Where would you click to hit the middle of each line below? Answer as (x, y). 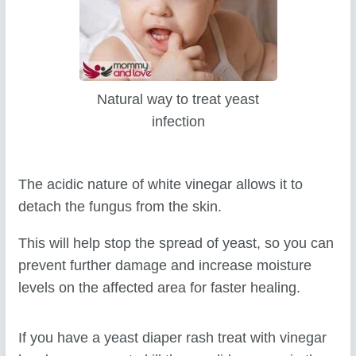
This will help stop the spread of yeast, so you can (176, 243)
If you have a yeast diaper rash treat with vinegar (173, 337)
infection (178, 121)
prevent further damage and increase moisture (165, 265)
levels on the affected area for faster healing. (160, 287)
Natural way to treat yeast (178, 99)
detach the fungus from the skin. (120, 207)
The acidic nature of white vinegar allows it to (161, 185)
